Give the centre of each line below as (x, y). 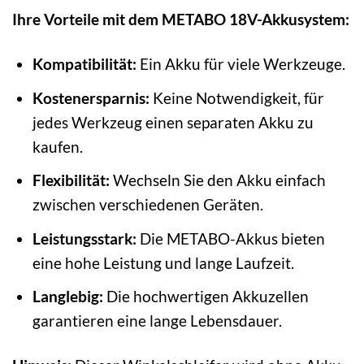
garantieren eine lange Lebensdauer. (157, 321)
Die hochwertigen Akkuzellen (206, 297)
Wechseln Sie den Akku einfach (217, 180)
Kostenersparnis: (91, 97)
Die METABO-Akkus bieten (230, 238)
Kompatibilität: (84, 64)
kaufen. (57, 146)
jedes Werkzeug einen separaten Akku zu (173, 122)
